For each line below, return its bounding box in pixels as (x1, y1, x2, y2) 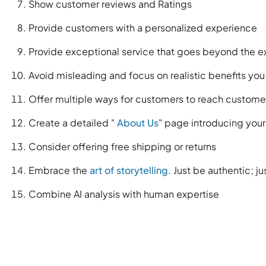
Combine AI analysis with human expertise (28, 188, 219, 201)
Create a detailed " (28, 116, 117, 129)
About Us (117, 116, 159, 129)
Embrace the (28, 164, 90, 177)
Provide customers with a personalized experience (28, 21, 257, 34)
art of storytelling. (90, 164, 171, 177)
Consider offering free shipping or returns (28, 140, 216, 153)
